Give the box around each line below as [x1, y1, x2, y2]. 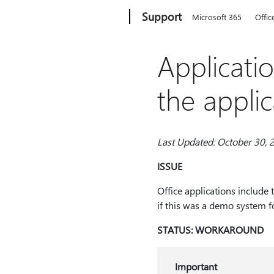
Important [174, 260, 217, 273]
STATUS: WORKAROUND [157, 223, 264, 236]
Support [142, 9, 182, 24]
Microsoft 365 [192, 12, 242, 22]
